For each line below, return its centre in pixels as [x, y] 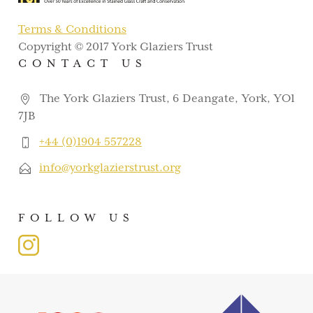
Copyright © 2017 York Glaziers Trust [116, 47]
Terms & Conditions [72, 30]
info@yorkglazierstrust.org [110, 168]
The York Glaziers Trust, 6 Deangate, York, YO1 [166, 99]
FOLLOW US [77, 218]
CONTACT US [83, 64]
